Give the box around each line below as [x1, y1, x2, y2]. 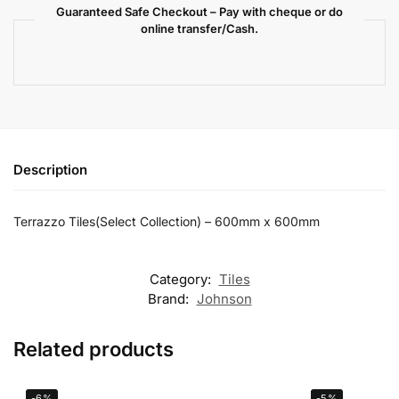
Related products [13, 338, 174, 362]
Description [13, 160, 87, 178]
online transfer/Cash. [141, 20, 258, 36]
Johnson [196, 290, 252, 308]
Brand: [147, 290, 192, 308]
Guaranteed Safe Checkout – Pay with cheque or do [56, 4, 343, 19]
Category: [149, 271, 215, 289]
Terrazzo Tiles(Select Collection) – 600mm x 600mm [13, 213, 320, 229]
